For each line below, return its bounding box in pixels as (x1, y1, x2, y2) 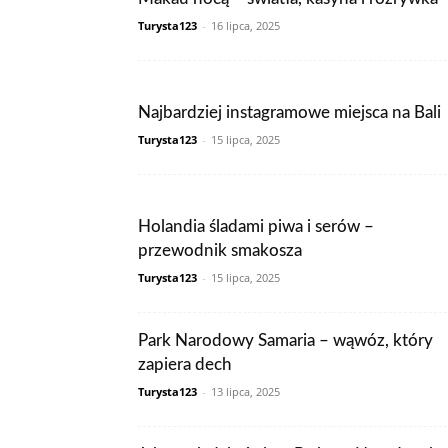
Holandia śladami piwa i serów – (138, 218, 374, 235)
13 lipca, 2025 (211, 384, 280, 399)
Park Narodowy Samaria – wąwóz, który (138, 332, 433, 349)
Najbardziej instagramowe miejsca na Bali (138, 104, 441, 121)
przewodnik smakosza (138, 242, 302, 259)
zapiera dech (138, 356, 232, 373)
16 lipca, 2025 (211, 18, 280, 33)
